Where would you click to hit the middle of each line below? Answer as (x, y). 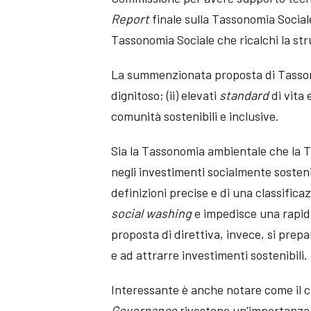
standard (244, 95)
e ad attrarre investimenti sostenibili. (210, 255)
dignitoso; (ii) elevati (166, 95)
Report (131, 19)
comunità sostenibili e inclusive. (195, 116)
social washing (153, 213)
